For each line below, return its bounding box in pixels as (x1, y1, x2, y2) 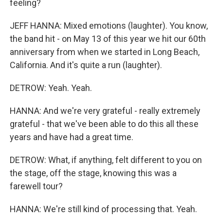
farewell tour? (10, 181, 63, 191)
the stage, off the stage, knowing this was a (10, 168, 177, 178)
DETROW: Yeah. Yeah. (10, 83, 92, 93)
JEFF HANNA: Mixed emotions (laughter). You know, (10, 20, 208, 31)
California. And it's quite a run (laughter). (10, 60, 162, 70)
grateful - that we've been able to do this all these (10, 119, 199, 129)
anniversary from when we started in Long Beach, (10, 47, 200, 57)
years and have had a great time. (10, 132, 133, 142)
